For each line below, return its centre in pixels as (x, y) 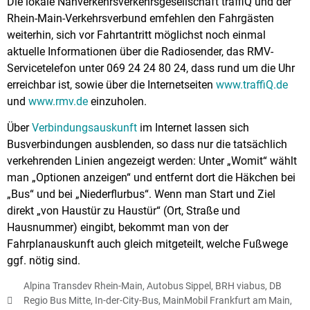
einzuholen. (117, 101)
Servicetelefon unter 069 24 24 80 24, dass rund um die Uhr (151, 68)
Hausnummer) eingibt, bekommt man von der (118, 228)
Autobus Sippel (179, 286)
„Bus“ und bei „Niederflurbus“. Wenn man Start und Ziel (141, 194)
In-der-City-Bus (127, 301)
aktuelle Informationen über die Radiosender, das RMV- (140, 51)
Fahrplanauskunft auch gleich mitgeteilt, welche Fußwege (147, 244)
